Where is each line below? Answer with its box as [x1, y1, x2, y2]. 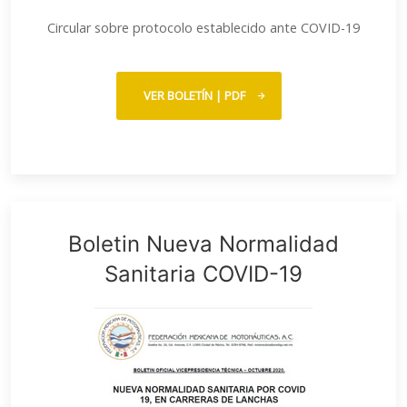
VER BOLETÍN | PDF [144, 87, 245, 104]
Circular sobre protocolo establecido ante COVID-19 [47, 19, 360, 36]
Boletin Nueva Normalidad [68, 231, 339, 257]
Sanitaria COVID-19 [104, 261, 303, 287]
